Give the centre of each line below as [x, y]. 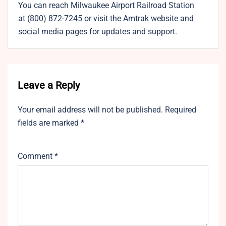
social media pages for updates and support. [98, 32]
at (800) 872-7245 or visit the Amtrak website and [106, 19]
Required [181, 110]
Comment [36, 156]
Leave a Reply [49, 86]
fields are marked [49, 123]
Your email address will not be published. [90, 110]
